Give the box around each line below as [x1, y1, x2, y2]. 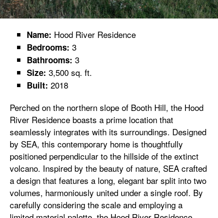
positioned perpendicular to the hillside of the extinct [10, 149, 199, 162]
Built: [27, 79, 48, 91]
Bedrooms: [27, 41, 70, 53]
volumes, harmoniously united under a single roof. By [10, 186, 203, 199]
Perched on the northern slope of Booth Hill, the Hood [10, 101, 203, 113]
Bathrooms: [27, 54, 73, 66]
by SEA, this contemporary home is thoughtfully [10, 137, 183, 150]
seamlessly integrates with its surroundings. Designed [10, 125, 206, 138]
